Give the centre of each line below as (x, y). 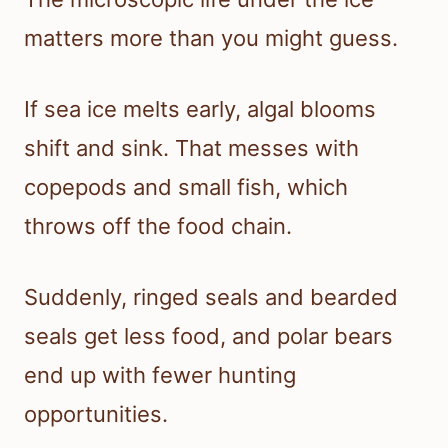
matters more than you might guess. (211, 38)
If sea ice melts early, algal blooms (200, 109)
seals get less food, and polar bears (208, 336)
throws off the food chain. (158, 226)
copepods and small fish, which (186, 187)
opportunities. (96, 414)
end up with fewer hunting (160, 375)
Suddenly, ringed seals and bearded (211, 297)
